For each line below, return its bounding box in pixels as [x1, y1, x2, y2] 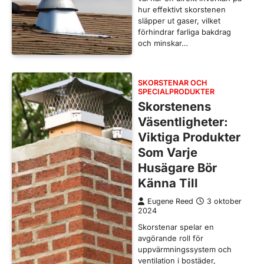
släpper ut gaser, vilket [138, 16, 220, 26]
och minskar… [138, 38, 188, 48]
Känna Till [138, 176, 198, 191]
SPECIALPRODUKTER [138, 87, 214, 97]
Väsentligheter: [138, 114, 228, 130]
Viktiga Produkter [138, 130, 240, 145]
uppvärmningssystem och [138, 245, 232, 255]
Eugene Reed [147, 197, 193, 206]
